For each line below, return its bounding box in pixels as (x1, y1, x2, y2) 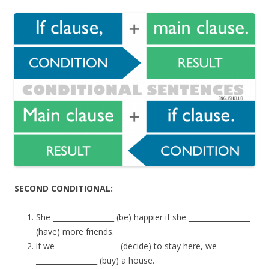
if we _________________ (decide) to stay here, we (36, 240, 217, 252)
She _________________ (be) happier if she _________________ (36, 211, 250, 223)
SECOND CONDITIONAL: (14, 182, 113, 194)
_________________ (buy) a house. (36, 254, 154, 266)
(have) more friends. (36, 225, 114, 237)
